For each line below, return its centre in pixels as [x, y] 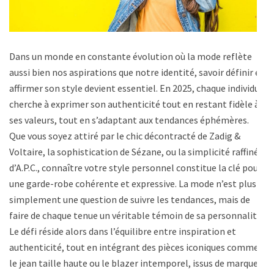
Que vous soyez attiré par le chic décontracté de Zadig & [125, 136]
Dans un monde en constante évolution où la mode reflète [131, 57]
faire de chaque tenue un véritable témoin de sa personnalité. [136, 216]
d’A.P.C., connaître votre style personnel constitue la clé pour [135, 168]
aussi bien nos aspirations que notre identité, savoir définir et [137, 72]
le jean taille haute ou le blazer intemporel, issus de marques [136, 263]
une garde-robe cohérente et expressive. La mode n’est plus [133, 184]
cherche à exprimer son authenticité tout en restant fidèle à [134, 104]
